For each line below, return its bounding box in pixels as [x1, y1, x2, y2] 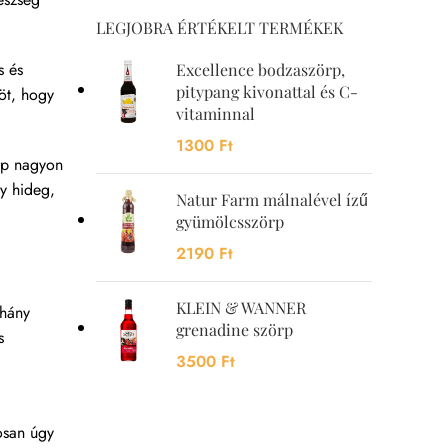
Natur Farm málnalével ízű [176, 189, 369, 211]
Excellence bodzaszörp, [176, 59, 346, 81]
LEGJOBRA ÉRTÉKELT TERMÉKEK [96, 17, 344, 39]
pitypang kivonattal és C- [176, 81, 359, 103]
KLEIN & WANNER [176, 297, 307, 319]
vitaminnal [176, 103, 256, 125]
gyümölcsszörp [176, 211, 285, 233]
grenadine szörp [176, 319, 294, 341]
